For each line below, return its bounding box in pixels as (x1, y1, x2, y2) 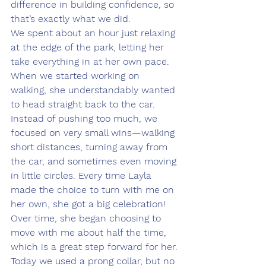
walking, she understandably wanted (11, 84, 178, 96)
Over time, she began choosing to (11, 213, 164, 224)
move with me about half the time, (11, 227, 169, 239)
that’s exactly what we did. (11, 13, 131, 25)
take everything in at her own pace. (11, 56, 172, 68)
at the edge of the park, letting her (11, 42, 167, 53)
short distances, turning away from (11, 141, 170, 153)
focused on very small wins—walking (11, 127, 178, 139)
